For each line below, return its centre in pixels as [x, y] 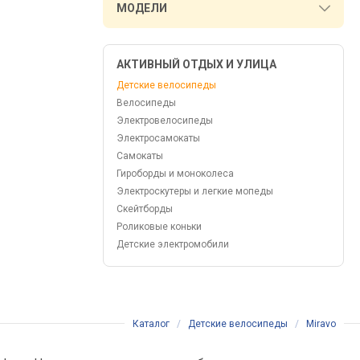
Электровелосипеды [165, 121]
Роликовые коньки [159, 227]
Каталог [151, 324]
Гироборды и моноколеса [175, 174]
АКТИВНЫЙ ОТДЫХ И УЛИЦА [196, 64]
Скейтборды [145, 209]
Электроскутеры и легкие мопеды [195, 191]
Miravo [321, 324]
